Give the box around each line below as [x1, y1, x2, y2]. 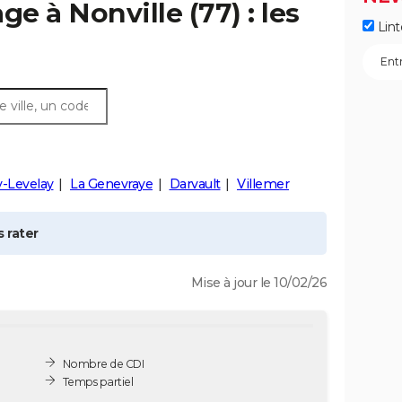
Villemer [237, 176, 289, 192]
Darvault [169, 176, 221, 192]
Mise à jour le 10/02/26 [190, 275, 327, 291]
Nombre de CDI [62, 356, 144, 371]
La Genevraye [70, 176, 153, 192]
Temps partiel [62, 374, 134, 389]
